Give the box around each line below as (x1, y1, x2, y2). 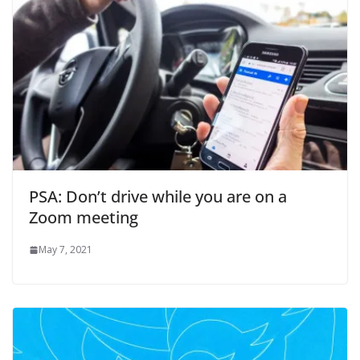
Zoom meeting (29, 207, 138, 229)
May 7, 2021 (39, 243, 92, 257)
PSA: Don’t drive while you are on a (29, 186, 287, 208)
